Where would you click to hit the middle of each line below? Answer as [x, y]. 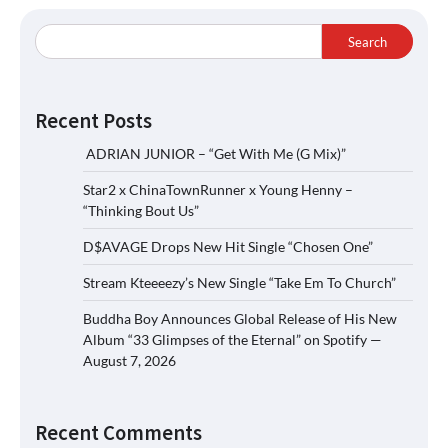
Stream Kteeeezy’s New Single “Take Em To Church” [239, 283]
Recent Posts [93, 121]
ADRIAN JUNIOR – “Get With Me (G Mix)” [214, 154]
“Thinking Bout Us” [141, 211]
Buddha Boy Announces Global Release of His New [240, 319]
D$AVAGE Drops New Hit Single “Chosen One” [228, 247]
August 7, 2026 [129, 361]
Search [367, 41]
